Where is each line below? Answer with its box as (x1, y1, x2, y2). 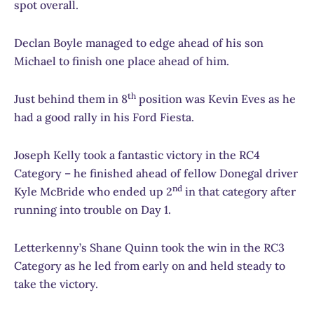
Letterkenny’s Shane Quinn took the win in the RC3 (14, 240, 285, 255)
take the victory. (14, 277, 98, 292)
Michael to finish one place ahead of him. (14, 54, 229, 69)
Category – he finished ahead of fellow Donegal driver (14, 166, 298, 181)
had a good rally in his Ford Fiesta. (14, 110, 194, 125)
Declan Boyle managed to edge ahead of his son (14, 36, 264, 50)
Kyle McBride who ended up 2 (14, 184, 172, 199)
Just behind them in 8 (14, 92, 128, 107)
